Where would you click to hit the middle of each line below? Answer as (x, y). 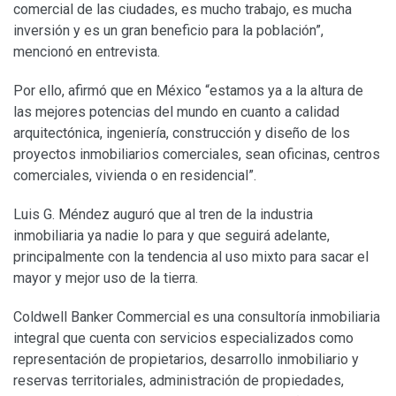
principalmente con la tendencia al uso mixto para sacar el (191, 256)
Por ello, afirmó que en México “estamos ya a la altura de (188, 90)
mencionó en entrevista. (87, 51)
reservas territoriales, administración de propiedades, (179, 380)
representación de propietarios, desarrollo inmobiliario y (186, 359)
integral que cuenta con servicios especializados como (183, 338)
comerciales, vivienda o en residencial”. (135, 175)
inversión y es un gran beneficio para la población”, (168, 30)
